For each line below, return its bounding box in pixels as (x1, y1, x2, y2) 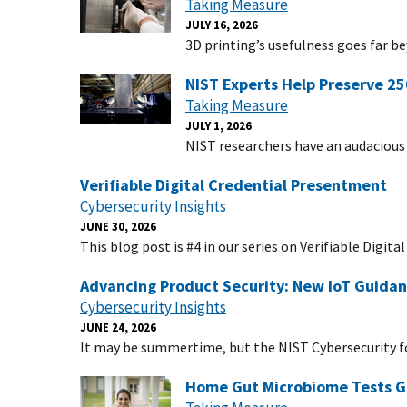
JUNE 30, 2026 (80, 219, 156, 233)
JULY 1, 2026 (185, 118, 252, 133)
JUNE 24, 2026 (80, 320, 156, 334)
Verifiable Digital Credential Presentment (80, 174, 387, 195)
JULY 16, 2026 (185, 17, 258, 32)
